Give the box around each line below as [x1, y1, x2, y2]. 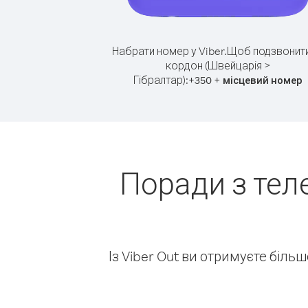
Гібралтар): [133, 73, 188, 87]
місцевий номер [223, 74, 302, 87]
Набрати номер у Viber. [111, 44, 227, 58]
